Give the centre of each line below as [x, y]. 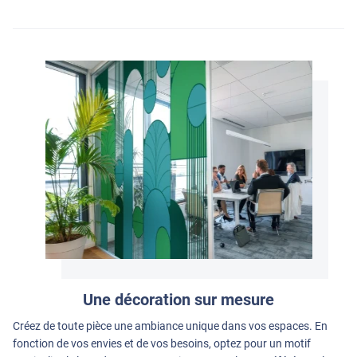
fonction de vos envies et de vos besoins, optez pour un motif [162, 343]
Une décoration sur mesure [178, 299]
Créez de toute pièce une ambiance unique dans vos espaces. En [170, 326]
